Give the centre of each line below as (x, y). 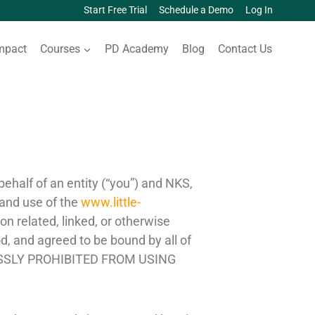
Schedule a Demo (197, 11)
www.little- (111, 202)
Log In (259, 11)
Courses (60, 49)
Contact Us (245, 49)
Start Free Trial (115, 11)
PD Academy (137, 49)
